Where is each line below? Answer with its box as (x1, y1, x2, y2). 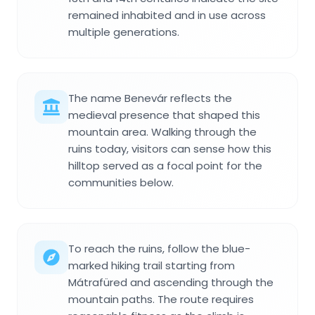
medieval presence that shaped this (68, 107, 260, 122)
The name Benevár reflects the (68, 90, 232, 105)
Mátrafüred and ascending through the (68, 274, 274, 290)
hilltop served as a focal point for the (68, 157, 262, 173)
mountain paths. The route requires (68, 291, 254, 307)
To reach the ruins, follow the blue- (68, 240, 250, 256)
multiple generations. (68, 24, 179, 39)
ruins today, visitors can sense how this (68, 141, 271, 156)
